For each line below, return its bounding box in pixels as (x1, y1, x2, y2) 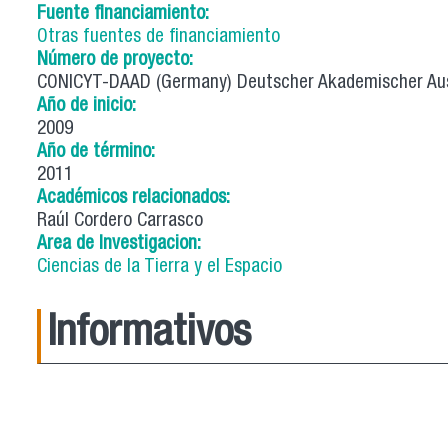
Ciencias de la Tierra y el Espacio (37, 257, 282, 277)
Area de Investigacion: (37, 234, 206, 254)
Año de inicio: (37, 96, 141, 116)
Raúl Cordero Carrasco (37, 211, 203, 231)
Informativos (47, 312, 251, 358)
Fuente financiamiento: (37, 4, 214, 24)
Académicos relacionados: (37, 188, 235, 208)
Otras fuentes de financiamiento (37, 27, 280, 47)
